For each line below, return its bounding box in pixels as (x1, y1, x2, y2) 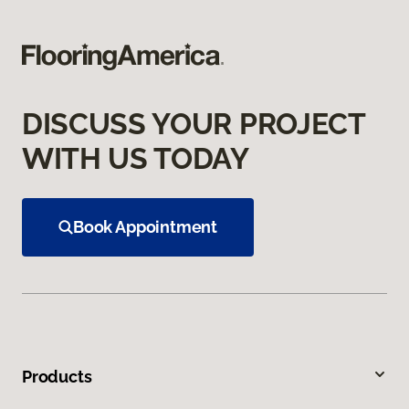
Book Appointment (73, 216, 218, 236)
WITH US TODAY (22, 141, 249, 175)
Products (22, 366, 92, 386)
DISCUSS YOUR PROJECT (22, 106, 365, 141)
